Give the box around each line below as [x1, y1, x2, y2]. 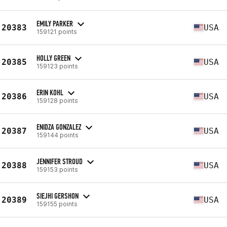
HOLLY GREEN [36, 53, 70, 63]
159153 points [36, 165, 78, 173]
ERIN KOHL [36, 87, 63, 97]
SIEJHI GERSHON [36, 191, 79, 201]
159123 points [36, 62, 78, 70]
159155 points [36, 200, 78, 208]
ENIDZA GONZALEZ [36, 122, 81, 132]
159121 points [36, 27, 77, 35]
